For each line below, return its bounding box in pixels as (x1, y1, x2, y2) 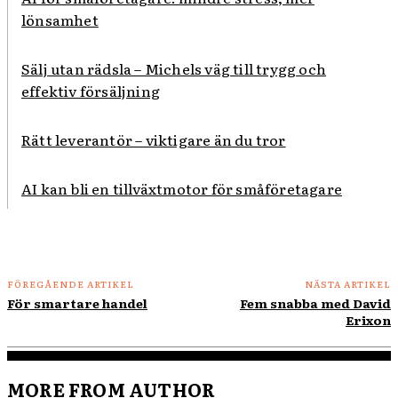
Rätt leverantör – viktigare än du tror (21, 129, 286, 151)
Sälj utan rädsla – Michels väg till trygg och (21, 58, 327, 80)
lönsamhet (21, 9, 99, 31)
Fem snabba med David (239, 294, 391, 313)
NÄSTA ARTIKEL (304, 277, 391, 291)
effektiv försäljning (21, 80, 160, 102)
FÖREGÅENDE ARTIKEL (7, 277, 134, 291)
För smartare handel (7, 294, 147, 313)
